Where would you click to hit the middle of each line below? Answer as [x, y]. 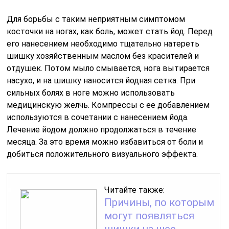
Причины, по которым [159, 203]
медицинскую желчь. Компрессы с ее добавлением [108, 105]
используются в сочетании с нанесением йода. [98, 118]
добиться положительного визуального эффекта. [102, 154]
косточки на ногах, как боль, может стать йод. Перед [110, 32]
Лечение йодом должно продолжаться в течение [102, 130]
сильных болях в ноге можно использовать [91, 93]
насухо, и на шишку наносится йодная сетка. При [101, 81]
